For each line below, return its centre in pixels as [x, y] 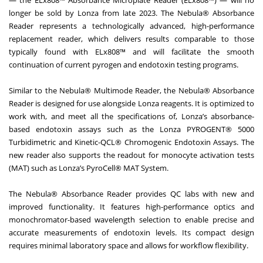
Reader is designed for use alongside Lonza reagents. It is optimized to [131, 104]
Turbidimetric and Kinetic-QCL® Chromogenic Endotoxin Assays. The [131, 142]
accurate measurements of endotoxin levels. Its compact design [131, 233]
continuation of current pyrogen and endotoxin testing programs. [124, 65]
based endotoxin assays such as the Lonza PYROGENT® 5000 [131, 129]
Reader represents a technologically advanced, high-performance [131, 26]
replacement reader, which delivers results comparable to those [131, 39]
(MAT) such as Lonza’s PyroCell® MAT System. [89, 168]
